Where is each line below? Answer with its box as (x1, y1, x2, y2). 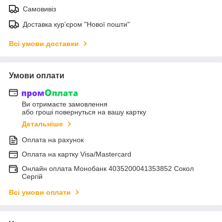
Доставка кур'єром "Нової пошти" (23, 20, 130, 28)
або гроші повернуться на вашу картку (22, 108, 146, 116)
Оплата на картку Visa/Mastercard (22, 150, 131, 159)
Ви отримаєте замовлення (22, 100, 108, 109)
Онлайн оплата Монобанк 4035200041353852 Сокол (22, 165, 194, 173)
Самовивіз (23, 4, 56, 13)
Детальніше (22, 120, 63, 128)
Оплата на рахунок (22, 136, 84, 144)
